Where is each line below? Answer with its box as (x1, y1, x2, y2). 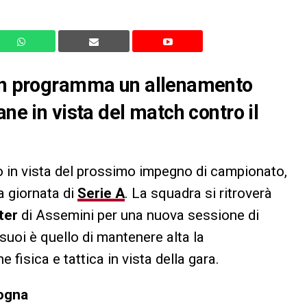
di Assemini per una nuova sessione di (18, 206, 259, 223)
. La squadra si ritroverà (125, 184, 272, 201)
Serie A (77, 184, 125, 201)
